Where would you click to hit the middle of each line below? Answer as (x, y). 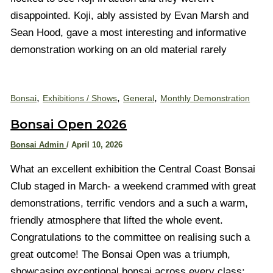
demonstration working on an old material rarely (119, 49)
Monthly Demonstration (205, 98)
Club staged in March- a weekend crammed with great (133, 186)
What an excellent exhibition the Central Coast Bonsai (133, 169)
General (139, 98)
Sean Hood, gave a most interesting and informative (129, 32)
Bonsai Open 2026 (69, 125)
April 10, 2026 (97, 145)
